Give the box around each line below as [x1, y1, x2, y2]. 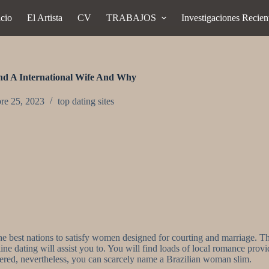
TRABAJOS [106, 13, 157, 23]
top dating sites [58, 96, 114, 107]
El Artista [27, 13, 63, 23]
